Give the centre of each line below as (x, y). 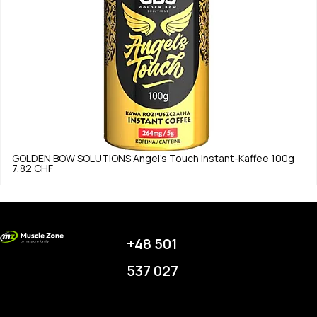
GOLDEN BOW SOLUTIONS (71, 158)
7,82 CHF (33, 168)
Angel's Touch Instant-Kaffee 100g (214, 158)
